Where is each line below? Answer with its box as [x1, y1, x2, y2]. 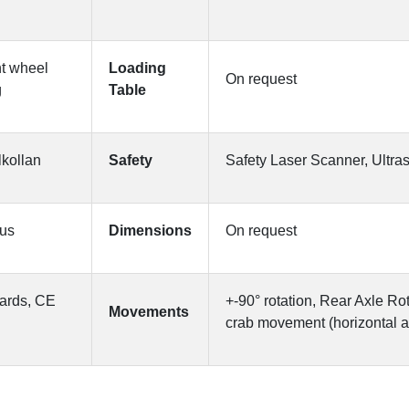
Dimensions [109, 223, 192, 238]
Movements [109, 304, 189, 320]
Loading [109, 60, 166, 76]
